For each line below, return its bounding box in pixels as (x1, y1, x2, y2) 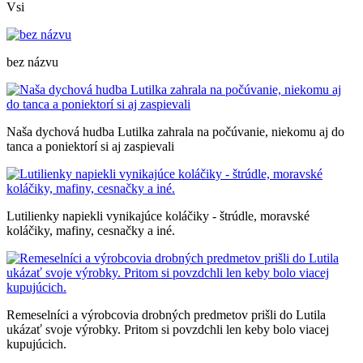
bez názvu (6, 54, 58, 69)
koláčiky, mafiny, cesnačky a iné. (6, 223, 175, 237)
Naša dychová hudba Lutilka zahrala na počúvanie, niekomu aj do (6, 124, 344, 139)
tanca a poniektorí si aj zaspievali (6, 139, 174, 153)
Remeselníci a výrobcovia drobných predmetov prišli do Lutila (6, 307, 326, 322)
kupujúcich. (6, 336, 66, 351)
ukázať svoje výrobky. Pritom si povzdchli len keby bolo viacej (6, 322, 329, 336)
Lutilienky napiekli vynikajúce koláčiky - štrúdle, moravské (6, 208, 310, 223)
